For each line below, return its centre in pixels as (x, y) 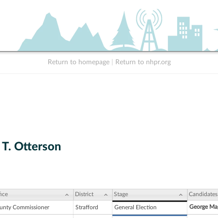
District (84, 194)
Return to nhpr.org (143, 62)
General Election (136, 208)
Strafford (87, 208)
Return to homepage (78, 62)
